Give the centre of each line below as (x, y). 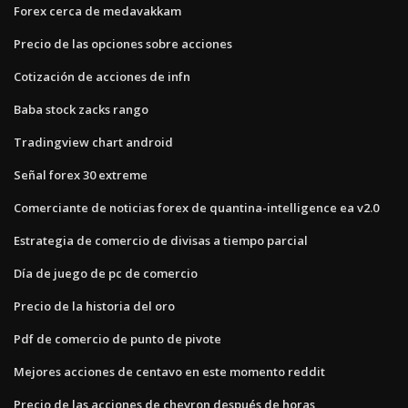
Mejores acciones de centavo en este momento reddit (169, 371)
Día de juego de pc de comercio (106, 273)
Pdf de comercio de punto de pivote (117, 338)
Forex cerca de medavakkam (97, 10)
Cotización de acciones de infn (102, 76)
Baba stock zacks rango (81, 109)
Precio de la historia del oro (94, 306)
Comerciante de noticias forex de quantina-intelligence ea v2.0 (196, 207)
